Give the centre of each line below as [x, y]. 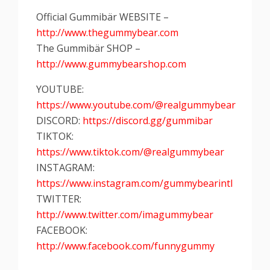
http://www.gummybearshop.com [111, 64]
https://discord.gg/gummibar [148, 121]
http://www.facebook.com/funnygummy [125, 246]
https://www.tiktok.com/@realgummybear [130, 152]
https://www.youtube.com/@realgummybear [136, 105]
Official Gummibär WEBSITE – [102, 17]
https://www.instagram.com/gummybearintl [134, 183]
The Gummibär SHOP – [88, 48]
